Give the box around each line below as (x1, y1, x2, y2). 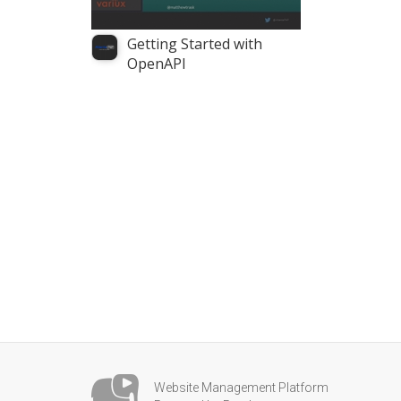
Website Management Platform (154, 380, 328, 395)
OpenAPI (127, 54, 186, 74)
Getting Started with (127, 34, 262, 55)
